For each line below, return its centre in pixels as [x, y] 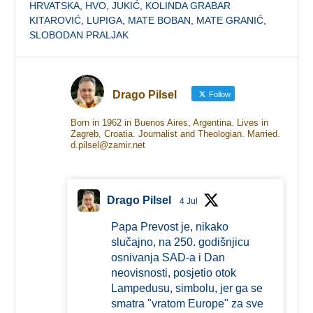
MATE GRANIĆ [230, 20]
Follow [218, 94]
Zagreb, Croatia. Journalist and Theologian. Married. [175, 133]
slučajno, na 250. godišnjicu [180, 242]
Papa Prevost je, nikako [169, 226]
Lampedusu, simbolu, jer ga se [187, 288]
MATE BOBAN [160, 20]
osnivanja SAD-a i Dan [168, 257]
